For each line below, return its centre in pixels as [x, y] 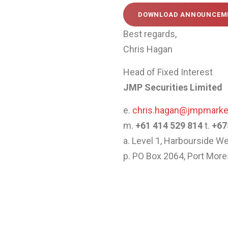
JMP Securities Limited [173, 87]
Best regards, [150, 34]
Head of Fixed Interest [168, 72]
